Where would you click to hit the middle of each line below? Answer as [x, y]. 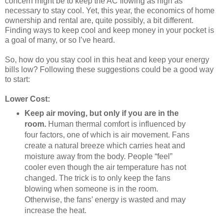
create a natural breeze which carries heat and [105, 145]
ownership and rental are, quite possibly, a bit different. [99, 20]
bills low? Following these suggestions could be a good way [109, 69]
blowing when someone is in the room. [91, 189]
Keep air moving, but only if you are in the [101, 113]
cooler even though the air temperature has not [105, 167]
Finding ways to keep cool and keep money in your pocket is [110, 30]
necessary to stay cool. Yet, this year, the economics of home [110, 10]
